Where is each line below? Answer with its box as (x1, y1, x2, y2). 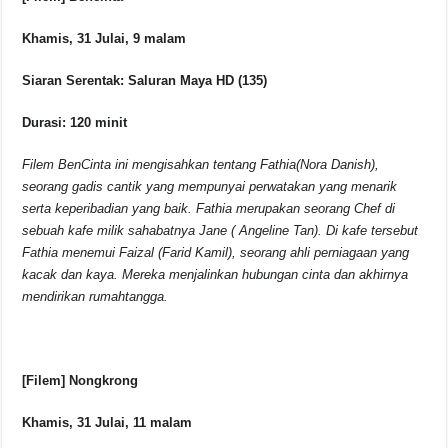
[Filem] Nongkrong (22, 373, 139, 389)
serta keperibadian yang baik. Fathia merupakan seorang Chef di (22, 201, 396, 217)
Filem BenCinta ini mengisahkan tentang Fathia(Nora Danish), (22, 157, 380, 173)
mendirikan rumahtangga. (22, 289, 169, 305)
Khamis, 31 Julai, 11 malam (22, 415, 193, 431)
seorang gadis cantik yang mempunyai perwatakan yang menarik (22, 179, 398, 195)
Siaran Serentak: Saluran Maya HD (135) (22, 73, 268, 89)
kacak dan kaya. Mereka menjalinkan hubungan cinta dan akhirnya (22, 267, 409, 283)
